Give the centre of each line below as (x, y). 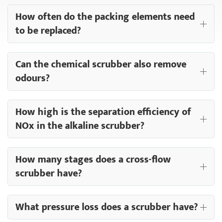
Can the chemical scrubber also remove (101, 65)
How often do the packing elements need (105, 17)
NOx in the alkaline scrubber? (80, 126)
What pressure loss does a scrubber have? (107, 207)
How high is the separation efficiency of (103, 112)
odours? (32, 79)
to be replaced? (48, 31)
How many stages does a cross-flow (93, 160)
